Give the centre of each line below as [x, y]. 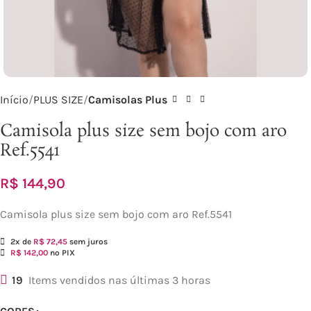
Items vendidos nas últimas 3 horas [119, 280]
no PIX [61, 253]
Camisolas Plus [128, 100]
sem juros [87, 242]
